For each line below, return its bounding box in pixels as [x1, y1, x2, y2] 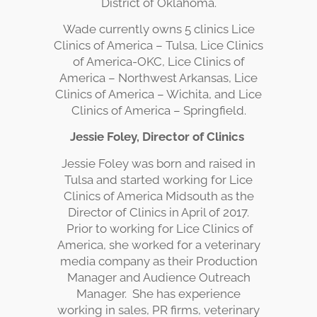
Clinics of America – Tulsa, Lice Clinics [54, 38, 263, 53]
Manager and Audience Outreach [67, 270, 250, 284]
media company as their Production [59, 253, 258, 268]
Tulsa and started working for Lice [64, 172, 253, 187]
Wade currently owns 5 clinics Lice [62, 22, 255, 37]
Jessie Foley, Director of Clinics [70, 129, 247, 144]
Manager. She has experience [76, 286, 241, 301]
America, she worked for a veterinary [57, 237, 260, 252]
